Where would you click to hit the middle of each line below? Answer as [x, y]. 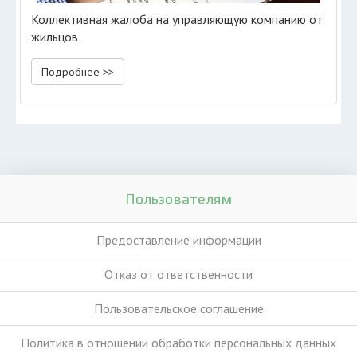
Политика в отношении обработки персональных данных [178, 343]
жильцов [55, 37]
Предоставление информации [178, 240]
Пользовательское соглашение [178, 308]
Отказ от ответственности [178, 274]
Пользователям [178, 199]
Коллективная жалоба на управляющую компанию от [177, 19]
